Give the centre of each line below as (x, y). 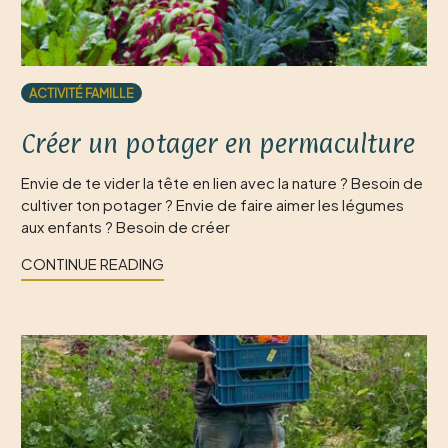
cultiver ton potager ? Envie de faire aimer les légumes (212, 204)
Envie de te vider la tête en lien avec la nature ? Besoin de (222, 182)
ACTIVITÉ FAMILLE (81, 93)
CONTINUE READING (92, 263)
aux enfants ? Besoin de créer (125, 226)
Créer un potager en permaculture (218, 143)
